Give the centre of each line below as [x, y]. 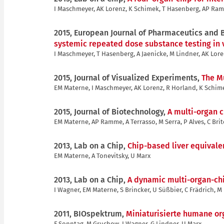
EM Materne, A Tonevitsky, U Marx [102, 155]
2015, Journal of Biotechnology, [111, 111]
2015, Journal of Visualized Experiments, [128, 77]
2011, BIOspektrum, [90, 213]
